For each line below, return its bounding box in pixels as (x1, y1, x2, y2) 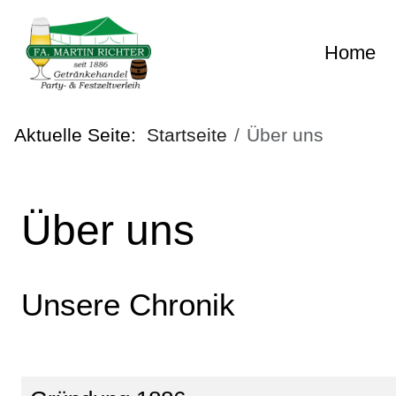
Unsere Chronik (21, 287, 235, 323)
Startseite (147, 125, 227, 145)
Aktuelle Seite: (14, 125, 147, 145)
